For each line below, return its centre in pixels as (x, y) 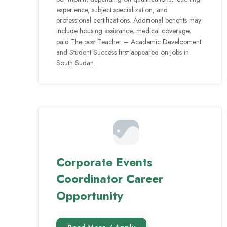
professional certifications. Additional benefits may (129, 21)
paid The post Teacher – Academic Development (129, 42)
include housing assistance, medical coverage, (124, 31)
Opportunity (90, 196)
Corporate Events (104, 162)
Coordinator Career (110, 179)
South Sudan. (76, 63)
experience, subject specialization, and (112, 10)
